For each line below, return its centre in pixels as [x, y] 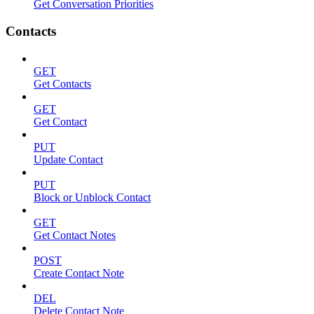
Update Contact [68, 159]
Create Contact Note [79, 273]
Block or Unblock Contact [92, 197]
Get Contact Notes [75, 235]
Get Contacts [62, 83]
